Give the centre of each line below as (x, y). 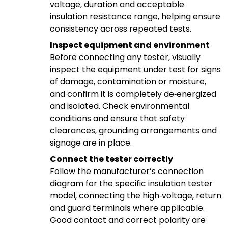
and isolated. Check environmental (120, 106)
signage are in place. (91, 142)
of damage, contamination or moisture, (128, 81)
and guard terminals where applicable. (127, 208)
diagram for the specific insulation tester (131, 183)
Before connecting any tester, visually (125, 57)
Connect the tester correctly (111, 159)
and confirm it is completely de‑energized (133, 94)
